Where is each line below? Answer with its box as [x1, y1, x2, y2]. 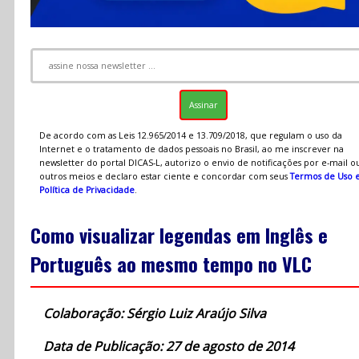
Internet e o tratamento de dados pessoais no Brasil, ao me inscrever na [38, 143, 344, 155]
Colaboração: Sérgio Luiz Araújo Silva [43, 305, 266, 323]
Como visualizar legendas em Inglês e [30, 220, 328, 250]
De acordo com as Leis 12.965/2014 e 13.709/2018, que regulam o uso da [38, 129, 342, 141]
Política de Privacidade [38, 184, 135, 196]
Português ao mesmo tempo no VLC [30, 249, 312, 279]
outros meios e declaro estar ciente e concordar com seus [38, 170, 290, 182]
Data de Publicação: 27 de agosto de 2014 [43, 337, 294, 356]
